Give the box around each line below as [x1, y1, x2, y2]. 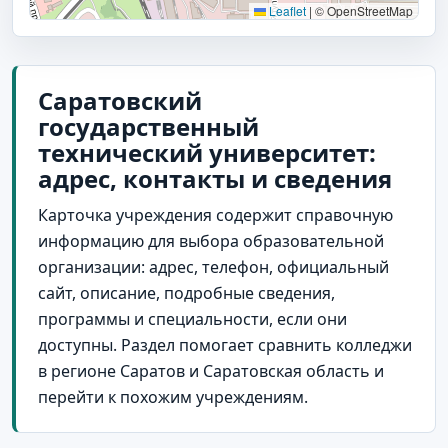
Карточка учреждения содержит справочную [38, 203, 393, 226]
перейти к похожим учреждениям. [38, 385, 308, 408]
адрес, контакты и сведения [38, 161, 392, 195]
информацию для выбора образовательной [38, 229, 384, 252]
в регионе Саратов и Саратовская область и [38, 359, 384, 382]
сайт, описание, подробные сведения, [38, 281, 335, 304]
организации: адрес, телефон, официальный [38, 255, 389, 278]
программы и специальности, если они [38, 307, 347, 330]
